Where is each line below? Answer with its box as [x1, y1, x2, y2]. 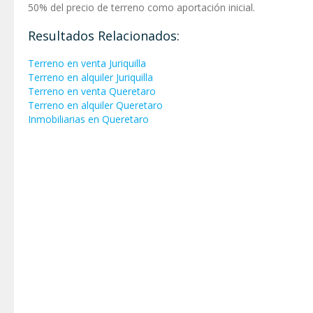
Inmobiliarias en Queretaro [28, 112, 149, 126]
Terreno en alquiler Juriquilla [28, 70, 153, 84]
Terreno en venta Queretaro [28, 84, 156, 98]
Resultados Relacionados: [28, 27, 180, 44]
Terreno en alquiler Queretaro [28, 98, 163, 112]
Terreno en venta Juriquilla [28, 56, 146, 70]
